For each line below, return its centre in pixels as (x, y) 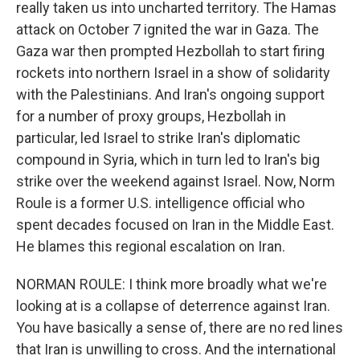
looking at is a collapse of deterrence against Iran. (173, 306)
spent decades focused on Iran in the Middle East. (175, 225)
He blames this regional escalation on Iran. (151, 246)
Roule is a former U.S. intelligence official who (160, 203)
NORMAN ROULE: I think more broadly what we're (172, 284)
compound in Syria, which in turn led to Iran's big (168, 160)
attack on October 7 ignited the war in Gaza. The (168, 29)
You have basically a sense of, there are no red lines (180, 327)
